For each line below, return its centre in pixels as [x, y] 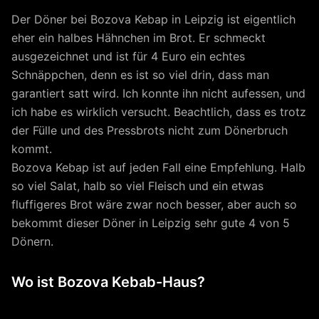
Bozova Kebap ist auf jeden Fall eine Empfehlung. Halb [158, 168]
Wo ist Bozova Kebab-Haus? [108, 282]
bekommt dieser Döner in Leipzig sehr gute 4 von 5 [151, 223]
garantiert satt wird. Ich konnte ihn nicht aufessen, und [158, 94]
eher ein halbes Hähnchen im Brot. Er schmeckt [138, 38]
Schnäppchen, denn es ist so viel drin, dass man [140, 75]
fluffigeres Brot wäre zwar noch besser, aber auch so [154, 205]
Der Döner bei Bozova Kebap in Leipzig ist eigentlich [153, 20]
